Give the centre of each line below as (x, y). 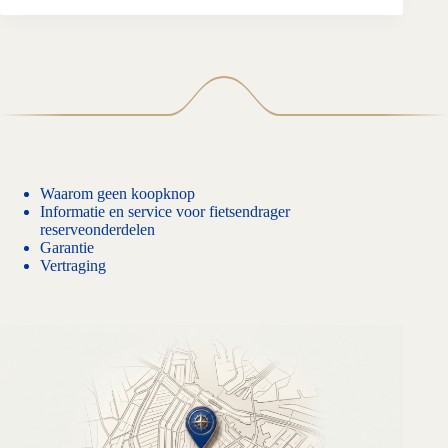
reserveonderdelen (97, 230)
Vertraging (73, 266)
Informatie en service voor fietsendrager (165, 212)
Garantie (67, 248)
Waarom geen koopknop (117, 194)
